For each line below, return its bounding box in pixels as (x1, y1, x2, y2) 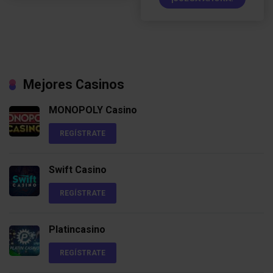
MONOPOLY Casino (49, 104, 137, 116)
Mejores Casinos (23, 77, 124, 93)
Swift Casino (49, 164, 107, 176)
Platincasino (49, 224, 105, 236)
